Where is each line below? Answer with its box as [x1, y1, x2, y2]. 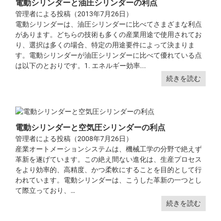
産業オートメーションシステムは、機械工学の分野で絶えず [15, 145, 202, 153]
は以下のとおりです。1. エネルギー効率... [15, 62, 147, 70]
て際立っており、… [15, 186, 75, 195]
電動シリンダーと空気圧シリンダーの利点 [15, 123, 166, 133]
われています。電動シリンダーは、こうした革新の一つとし [15, 176, 202, 184]
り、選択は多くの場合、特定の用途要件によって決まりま [15, 41, 195, 49]
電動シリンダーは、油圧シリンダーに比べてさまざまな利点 [15, 20, 202, 29]
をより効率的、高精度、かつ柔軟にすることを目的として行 [15, 166, 202, 174]
